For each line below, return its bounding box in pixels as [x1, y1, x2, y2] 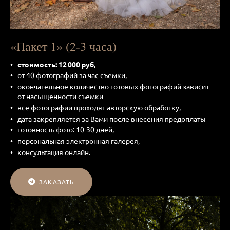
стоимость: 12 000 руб [17, 59, 94, 69]
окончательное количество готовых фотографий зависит [17, 82, 209, 91]
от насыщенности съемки [17, 91, 106, 101]
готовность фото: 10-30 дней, [17, 125, 114, 135]
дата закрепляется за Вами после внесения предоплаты [17, 113, 209, 123]
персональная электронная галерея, [17, 136, 140, 146]
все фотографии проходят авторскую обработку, [17, 102, 181, 112]
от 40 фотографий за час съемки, [17, 70, 130, 80]
